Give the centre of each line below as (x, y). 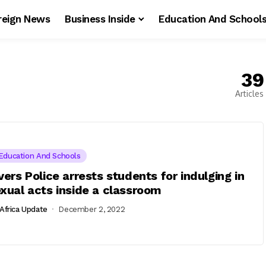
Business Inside (100, 19)
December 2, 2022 (92, 209)
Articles (249, 94)
